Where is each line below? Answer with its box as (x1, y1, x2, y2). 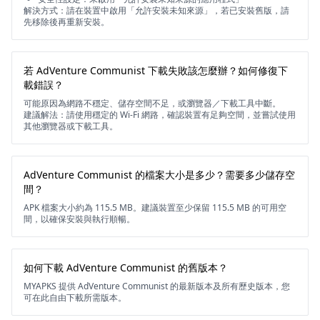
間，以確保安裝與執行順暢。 (24, 213, 135, 225)
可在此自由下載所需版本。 (24, 291, 126, 304)
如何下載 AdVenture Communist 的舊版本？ (24, 261, 228, 274)
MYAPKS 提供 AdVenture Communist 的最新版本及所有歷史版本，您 (24, 280, 290, 292)
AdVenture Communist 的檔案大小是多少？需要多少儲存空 (24, 168, 295, 181)
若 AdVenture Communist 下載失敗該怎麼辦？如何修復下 (24, 64, 288, 77)
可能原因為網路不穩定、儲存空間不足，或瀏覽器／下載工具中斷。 (24, 97, 281, 109)
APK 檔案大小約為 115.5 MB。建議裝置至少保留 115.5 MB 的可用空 (24, 201, 286, 214)
